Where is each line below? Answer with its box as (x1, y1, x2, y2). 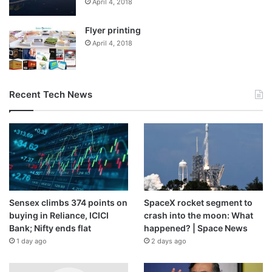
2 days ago (151, 236, 186, 245)
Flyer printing (85, 25, 141, 36)
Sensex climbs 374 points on (9, 197, 127, 208)
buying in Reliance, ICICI (9, 209, 109, 220)
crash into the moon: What (143, 209, 253, 220)
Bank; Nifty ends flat (9, 222, 91, 233)
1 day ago (16, 236, 47, 245)
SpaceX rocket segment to (143, 197, 253, 208)
